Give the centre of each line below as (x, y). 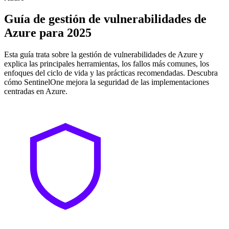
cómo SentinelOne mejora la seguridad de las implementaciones (107, 82)
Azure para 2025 (48, 33)
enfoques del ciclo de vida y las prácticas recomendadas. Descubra (111, 73)
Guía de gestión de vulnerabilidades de (105, 19)
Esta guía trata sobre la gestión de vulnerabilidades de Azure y (104, 55)
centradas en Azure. (36, 91)
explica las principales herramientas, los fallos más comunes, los (107, 64)
